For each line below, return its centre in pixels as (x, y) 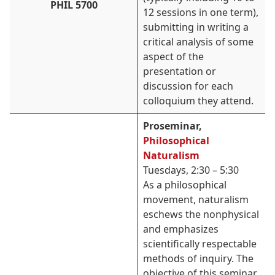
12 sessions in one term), (201, 12)
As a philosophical (185, 185)
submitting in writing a (196, 27)
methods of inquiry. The (198, 258)
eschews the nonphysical (201, 214)
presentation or (180, 71)
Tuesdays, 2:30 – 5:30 (191, 170)
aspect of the (173, 56)
